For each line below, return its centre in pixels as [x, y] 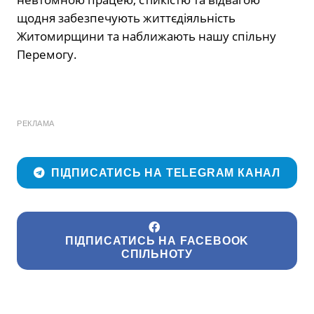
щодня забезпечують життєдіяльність [126, 18]
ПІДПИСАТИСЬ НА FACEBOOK [157, 240]
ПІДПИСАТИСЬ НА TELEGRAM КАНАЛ [166, 172]
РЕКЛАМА [36, 124]
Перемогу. [47, 55]
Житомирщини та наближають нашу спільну [146, 36]
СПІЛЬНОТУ [157, 254]
